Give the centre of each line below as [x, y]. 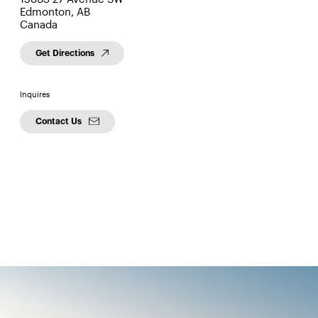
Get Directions [65, 53]
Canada [39, 24]
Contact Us [59, 121]
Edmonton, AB [55, 12]
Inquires [35, 94]
